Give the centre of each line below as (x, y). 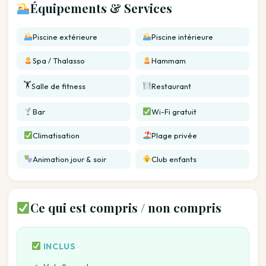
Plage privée (174, 135)
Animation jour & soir (69, 159)
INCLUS (58, 246)
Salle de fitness (58, 86)
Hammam (168, 60)
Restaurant (171, 86)
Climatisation (56, 135)
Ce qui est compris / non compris (126, 207)
